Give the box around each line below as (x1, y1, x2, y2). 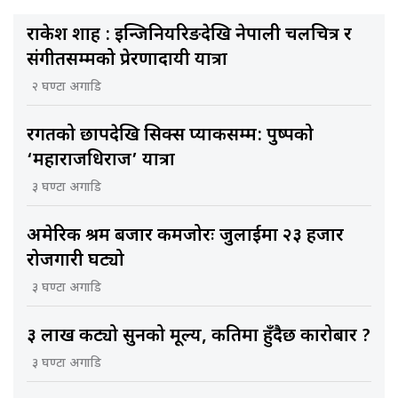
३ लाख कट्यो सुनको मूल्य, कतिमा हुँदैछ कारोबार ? (27, 325, 370, 348)
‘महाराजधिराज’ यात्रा (27, 149, 175, 172)
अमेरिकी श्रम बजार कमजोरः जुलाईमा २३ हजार (27, 225, 344, 248)
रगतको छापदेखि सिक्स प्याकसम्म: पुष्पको (27, 124, 314, 147)
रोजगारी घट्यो (27, 250, 124, 273)
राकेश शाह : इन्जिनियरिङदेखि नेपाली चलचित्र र (27, 24, 352, 47)
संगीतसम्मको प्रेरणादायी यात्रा (27, 49, 227, 72)
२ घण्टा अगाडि (32, 79, 101, 96)
